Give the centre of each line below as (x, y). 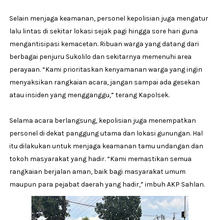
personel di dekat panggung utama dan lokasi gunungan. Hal (106, 134)
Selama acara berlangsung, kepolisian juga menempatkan (102, 121)
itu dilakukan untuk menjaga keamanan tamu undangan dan (106, 146)
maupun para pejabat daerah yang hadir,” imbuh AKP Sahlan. (107, 185)
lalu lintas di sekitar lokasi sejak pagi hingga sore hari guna (103, 31)
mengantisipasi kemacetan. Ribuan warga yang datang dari (104, 44)
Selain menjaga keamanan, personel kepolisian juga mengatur (109, 19)
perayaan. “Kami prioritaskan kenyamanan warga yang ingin (106, 70)
